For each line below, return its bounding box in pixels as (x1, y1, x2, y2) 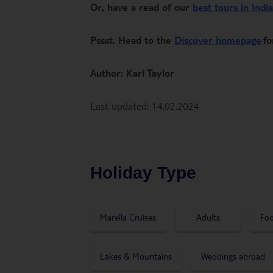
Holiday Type (90, 163, 196, 182)
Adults (196, 211, 220, 222)
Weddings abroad (201, 250, 265, 261)
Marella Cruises (100, 211, 156, 222)
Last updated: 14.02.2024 (90, 99, 199, 112)
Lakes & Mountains (100, 250, 172, 261)
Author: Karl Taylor (90, 66, 174, 79)
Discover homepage (174, 34, 261, 46)
